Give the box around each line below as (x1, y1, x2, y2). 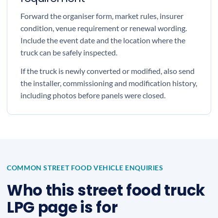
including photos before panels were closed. (20, 91, 165, 100)
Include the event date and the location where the (20, 36, 185, 45)
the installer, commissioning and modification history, (20, 78, 197, 88)
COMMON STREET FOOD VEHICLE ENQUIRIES (7, 163, 163, 172)
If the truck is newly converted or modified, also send (20, 66, 195, 75)
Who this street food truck (7, 180, 205, 201)
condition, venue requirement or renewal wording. (20, 23, 187, 33)
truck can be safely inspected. (20, 48, 117, 57)
